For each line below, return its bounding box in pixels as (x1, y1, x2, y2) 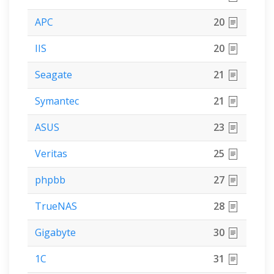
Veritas (35, 146, 67, 160)
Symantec (35, 94, 79, 108)
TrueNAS (35, 199, 77, 213)
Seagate (35, 67, 72, 81)
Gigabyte (35, 225, 76, 239)
